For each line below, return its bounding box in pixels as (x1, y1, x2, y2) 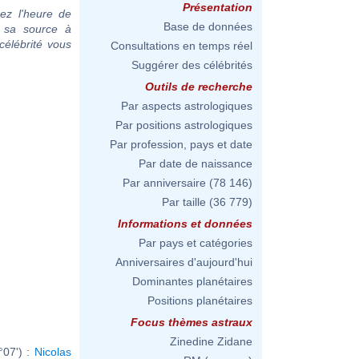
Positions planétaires (147, 294, 252, 307)
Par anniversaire (123, 176, 206, 189)
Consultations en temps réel (111, 39, 252, 52)
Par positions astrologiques (115, 119, 252, 131)
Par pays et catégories (139, 236, 252, 249)
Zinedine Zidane (170, 335, 252, 348)
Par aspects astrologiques (121, 99, 252, 112)
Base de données (163, 20, 252, 33)
